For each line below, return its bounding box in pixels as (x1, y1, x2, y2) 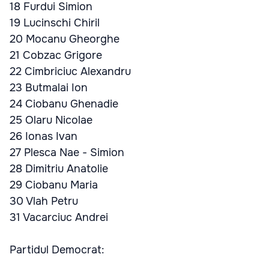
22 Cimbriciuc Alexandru (10, 65, 131, 78)
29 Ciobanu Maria (10, 178, 98, 192)
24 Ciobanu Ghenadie (10, 97, 118, 110)
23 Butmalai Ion (10, 81, 88, 94)
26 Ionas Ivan (10, 130, 77, 143)
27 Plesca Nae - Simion (10, 146, 124, 159)
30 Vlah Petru (10, 195, 78, 208)
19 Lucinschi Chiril (10, 16, 100, 29)
